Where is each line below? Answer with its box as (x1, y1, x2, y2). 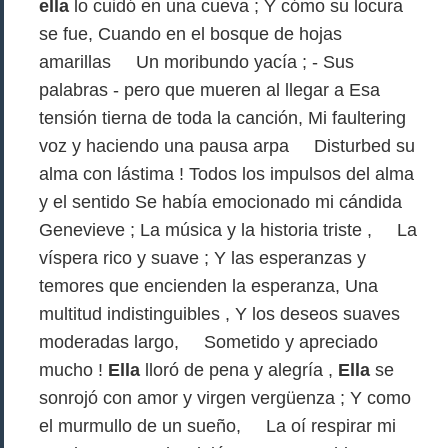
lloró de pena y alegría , (140, 360, 338, 380)
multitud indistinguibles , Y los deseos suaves (39, 304, 400, 324)
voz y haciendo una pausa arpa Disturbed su (39, 136, 415, 156)
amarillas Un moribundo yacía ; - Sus (39, 52, 354, 72)
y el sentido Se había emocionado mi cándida (39, 192, 402, 212)
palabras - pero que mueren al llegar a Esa (39, 80, 380, 100)
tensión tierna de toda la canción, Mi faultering (39, 108, 406, 128)
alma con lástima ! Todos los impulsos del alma (39, 164, 414, 184)
